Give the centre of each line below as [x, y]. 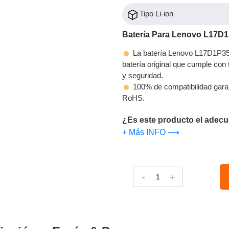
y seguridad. [143, 75]
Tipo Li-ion [155, 14]
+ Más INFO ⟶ [151, 132]
